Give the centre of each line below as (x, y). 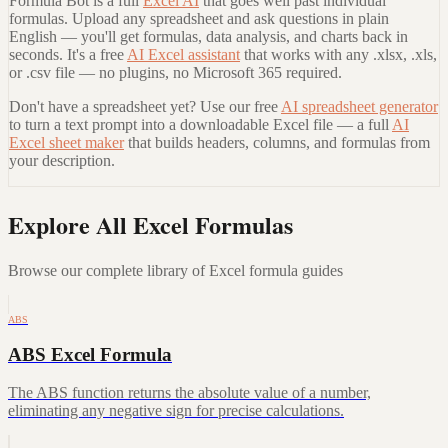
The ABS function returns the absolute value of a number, (189, 393)
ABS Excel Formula (90, 354)
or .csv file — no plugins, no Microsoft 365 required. (175, 73)
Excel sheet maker (66, 143)
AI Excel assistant (183, 55)
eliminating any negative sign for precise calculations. (176, 411)
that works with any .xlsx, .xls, (340, 55)
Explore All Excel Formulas (150, 224)
